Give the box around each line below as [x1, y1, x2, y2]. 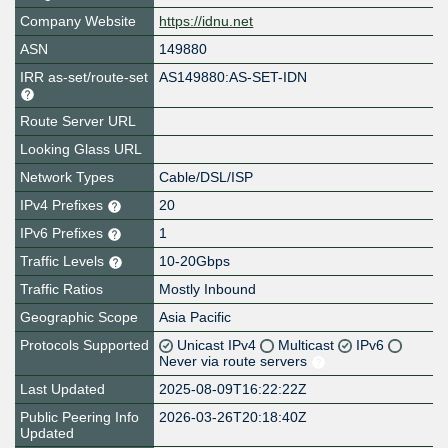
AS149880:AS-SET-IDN [159, 69, 308, 86]
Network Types [20, 169, 114, 186]
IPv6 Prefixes [20, 225, 107, 242]
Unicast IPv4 [177, 337, 261, 354]
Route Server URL [20, 113, 136, 130]
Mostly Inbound [159, 281, 257, 298]
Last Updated [20, 381, 105, 398]
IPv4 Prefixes [20, 197, 107, 214]
